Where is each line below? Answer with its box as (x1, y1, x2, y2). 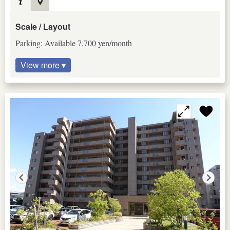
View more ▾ (21, 59, 66, 71)
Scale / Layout (15, 20, 70, 32)
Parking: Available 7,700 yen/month (15, 37, 132, 48)
